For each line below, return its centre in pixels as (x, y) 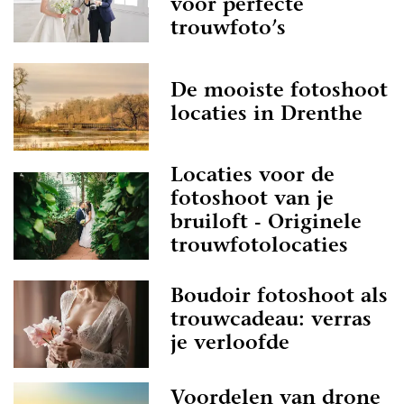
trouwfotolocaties (259, 247)
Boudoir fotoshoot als (279, 297)
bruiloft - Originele (266, 224)
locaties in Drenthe (266, 115)
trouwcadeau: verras (271, 321)
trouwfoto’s (228, 30)
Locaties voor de (252, 177)
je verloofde (230, 344)
